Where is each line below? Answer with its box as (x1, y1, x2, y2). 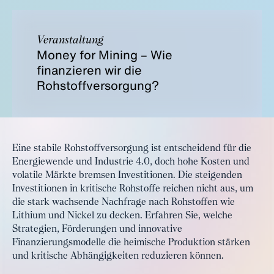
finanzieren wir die (37, 61, 142, 79)
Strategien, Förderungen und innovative (12, 224, 182, 234)
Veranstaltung (37, 35, 103, 46)
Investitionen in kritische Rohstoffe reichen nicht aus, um (12, 184, 253, 194)
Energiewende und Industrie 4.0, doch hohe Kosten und (12, 157, 250, 167)
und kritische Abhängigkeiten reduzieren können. (12, 251, 224, 261)
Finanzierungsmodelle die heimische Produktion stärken (12, 238, 250, 248)
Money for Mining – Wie (37, 46, 172, 64)
